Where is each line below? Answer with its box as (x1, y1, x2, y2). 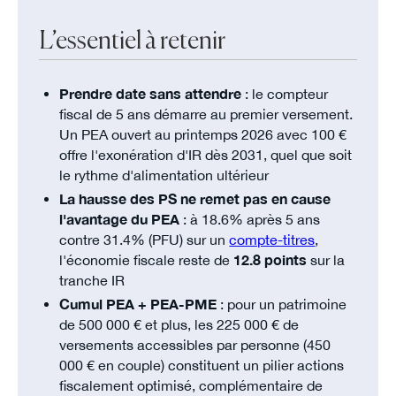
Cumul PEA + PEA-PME (59, 295, 217, 312)
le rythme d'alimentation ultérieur (59, 166, 270, 183)
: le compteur (241, 85, 329, 102)
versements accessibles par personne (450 (59, 336, 331, 353)
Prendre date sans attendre (59, 85, 242, 102)
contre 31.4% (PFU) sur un (59, 231, 230, 247)
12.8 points (233, 251, 308, 268)
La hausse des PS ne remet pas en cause (59, 190, 331, 207)
